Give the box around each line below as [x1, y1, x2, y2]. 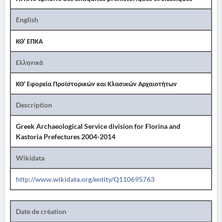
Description [16, 101, 52, 109]
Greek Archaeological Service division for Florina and [16, 122, 180, 130]
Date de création [16, 207, 66, 216]
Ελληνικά [16, 58, 43, 66]
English [16, 15, 38, 24]
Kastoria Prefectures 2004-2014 [16, 132, 115, 141]
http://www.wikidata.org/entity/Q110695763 [16, 175, 155, 183]
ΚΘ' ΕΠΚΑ [16, 37, 43, 45]
